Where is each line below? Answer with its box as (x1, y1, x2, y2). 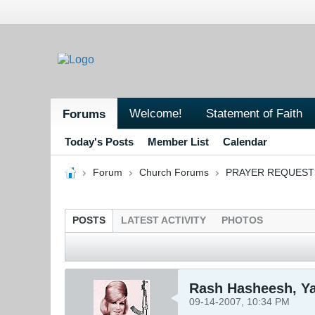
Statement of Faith (206, 105, 302, 120)
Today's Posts (65, 135, 134, 148)
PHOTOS (221, 214, 263, 226)
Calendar (223, 135, 267, 148)
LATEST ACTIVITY (121, 214, 206, 226)
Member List (148, 135, 209, 148)
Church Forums (139, 167, 209, 178)
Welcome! (129, 105, 182, 120)
